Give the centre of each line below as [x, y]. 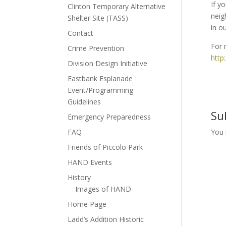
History [79, 177]
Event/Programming [101, 90]
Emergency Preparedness [109, 117]
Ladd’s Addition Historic [106, 219]
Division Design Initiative [108, 63]
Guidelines [84, 102]
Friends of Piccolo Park [105, 147]
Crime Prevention [96, 48]
